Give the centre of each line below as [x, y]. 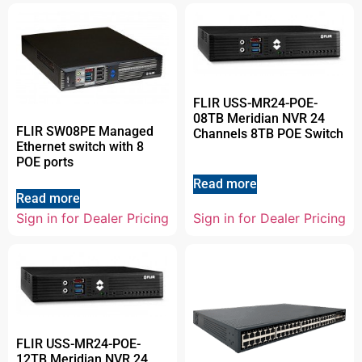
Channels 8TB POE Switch [268, 134]
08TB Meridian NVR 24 [259, 119]
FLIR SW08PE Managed [85, 131]
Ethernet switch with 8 [80, 146]
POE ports [45, 162]
